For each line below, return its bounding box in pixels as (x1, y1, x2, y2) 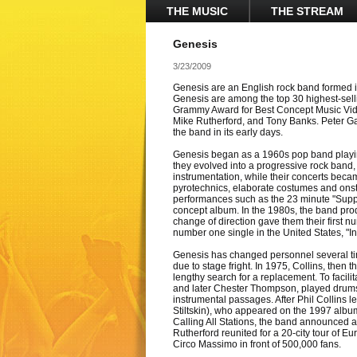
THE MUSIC (166, 5, 228, 18)
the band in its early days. (172, 127, 283, 138)
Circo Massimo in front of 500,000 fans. (172, 339, 341, 350)
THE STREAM (270, 5, 343, 18)
